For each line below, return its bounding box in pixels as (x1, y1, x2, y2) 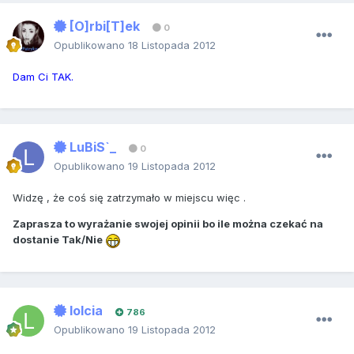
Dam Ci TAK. (13, 70, 73, 84)
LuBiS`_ (66, 139, 116, 156)
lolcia (66, 303, 103, 319)
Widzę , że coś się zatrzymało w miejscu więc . (13, 191, 246, 205)
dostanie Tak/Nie (13, 233, 105, 247)
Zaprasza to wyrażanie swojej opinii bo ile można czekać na (13, 217, 323, 231)
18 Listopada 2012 (128, 39, 216, 52)
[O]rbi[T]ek (66, 18, 140, 35)
